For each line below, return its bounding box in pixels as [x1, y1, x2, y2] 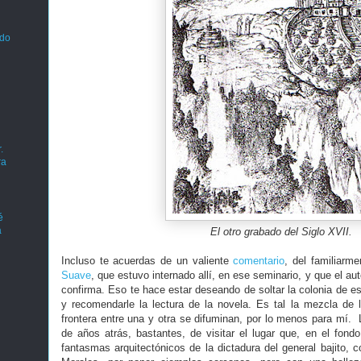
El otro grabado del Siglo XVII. [210, 226, 352, 238]
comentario [233, 255, 285, 267]
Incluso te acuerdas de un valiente [61, 255, 234, 267]
